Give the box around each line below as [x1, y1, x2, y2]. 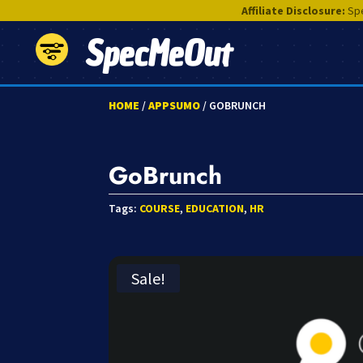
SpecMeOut [83, 31, 230, 77]
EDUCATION [186, 201, 245, 216]
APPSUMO [148, 98, 201, 113]
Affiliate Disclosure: [241, 3, 345, 18]
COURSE [139, 201, 181, 216]
